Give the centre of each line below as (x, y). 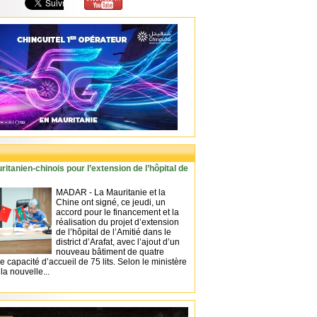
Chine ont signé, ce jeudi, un (111, 202)
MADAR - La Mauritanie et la (111, 192)
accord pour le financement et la (117, 212)
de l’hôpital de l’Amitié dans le (114, 232)
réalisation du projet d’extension (117, 222)
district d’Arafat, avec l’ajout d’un (118, 242)
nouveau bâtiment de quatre (110, 252)
